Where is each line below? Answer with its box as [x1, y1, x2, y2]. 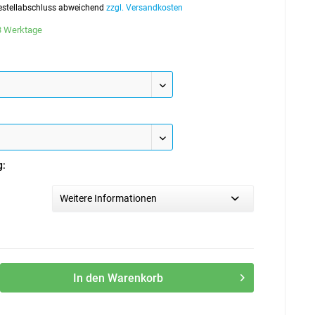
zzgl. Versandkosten [106, 3, 184, 13]
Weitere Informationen [60, 193, 157, 204]
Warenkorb [108, 271, 164, 285]
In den [73, 271, 105, 285]
